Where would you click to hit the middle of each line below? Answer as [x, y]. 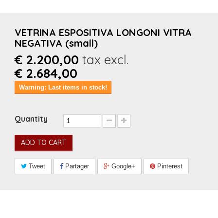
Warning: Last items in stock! [63, 87]
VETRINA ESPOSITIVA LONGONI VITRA [103, 32]
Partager [76, 166]
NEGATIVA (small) [56, 43]
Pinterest [169, 166]
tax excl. [104, 60]
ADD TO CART [44, 143]
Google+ [122, 166]
